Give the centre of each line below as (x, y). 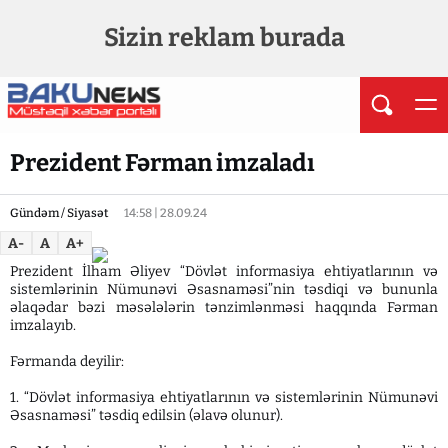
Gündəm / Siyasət (59, 213)
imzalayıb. (43, 325)
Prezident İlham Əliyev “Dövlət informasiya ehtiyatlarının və (224, 271)
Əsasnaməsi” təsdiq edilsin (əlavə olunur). (146, 415)
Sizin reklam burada (224, 38)
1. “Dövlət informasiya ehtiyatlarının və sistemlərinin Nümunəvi (224, 397)
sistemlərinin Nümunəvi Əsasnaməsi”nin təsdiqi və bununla (224, 289)
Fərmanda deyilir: (67, 361)
